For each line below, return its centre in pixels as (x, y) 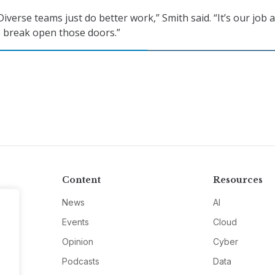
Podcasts (80, 261)
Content (81, 180)
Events (75, 222)
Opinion (77, 242)
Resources (238, 180)
